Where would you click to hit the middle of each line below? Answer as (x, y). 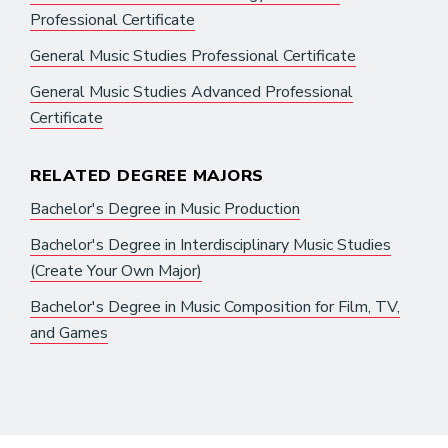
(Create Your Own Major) (116, 270)
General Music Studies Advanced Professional (191, 91)
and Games (69, 332)
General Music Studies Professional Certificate (193, 55)
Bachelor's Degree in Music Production (165, 208)
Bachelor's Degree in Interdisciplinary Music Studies (210, 244)
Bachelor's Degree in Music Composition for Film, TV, (215, 306)
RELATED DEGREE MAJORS (147, 175)
